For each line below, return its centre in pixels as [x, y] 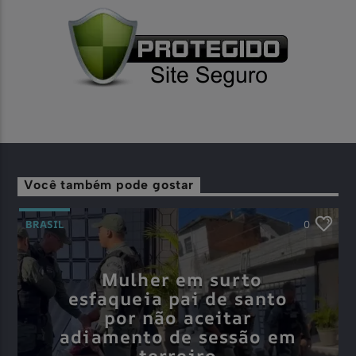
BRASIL [45, 224]
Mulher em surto [182, 280]
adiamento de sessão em [178, 337]
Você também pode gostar [109, 185]
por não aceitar [178, 318]
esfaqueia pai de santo [178, 299]
